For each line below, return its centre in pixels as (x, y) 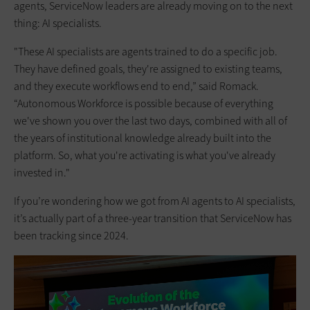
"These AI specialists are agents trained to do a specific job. (146, 51)
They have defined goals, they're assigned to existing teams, (148, 69)
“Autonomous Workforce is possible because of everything (144, 103)
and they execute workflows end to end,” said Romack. (136, 86)
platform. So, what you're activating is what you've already (145, 155)
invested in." (42, 172)
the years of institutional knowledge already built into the (143, 138)
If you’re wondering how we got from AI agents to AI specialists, (155, 201)
